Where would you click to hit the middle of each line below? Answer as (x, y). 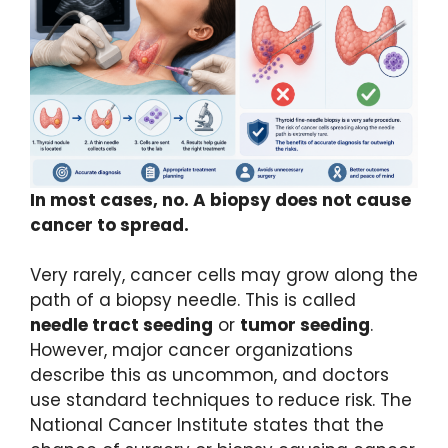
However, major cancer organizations (191, 350)
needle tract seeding (121, 325)
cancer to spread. (109, 224)
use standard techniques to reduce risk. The (221, 400)
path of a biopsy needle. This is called (193, 300)
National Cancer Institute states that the (207, 425)
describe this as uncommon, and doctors (209, 375)
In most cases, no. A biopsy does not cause (220, 199)
